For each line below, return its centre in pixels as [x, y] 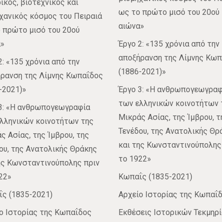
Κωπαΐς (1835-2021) [155, 177]
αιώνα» [131, 26]
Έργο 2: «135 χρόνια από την [169, 44]
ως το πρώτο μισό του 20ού [169, 12]
